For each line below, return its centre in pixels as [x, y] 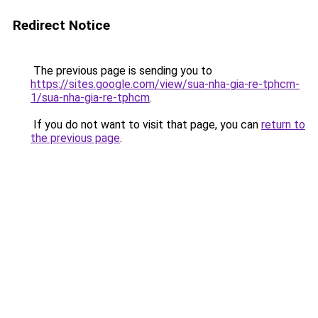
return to [283, 125]
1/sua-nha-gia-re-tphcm [90, 98]
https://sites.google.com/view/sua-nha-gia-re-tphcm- [165, 84]
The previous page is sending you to [121, 71]
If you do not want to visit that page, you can [146, 125]
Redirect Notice [61, 25]
